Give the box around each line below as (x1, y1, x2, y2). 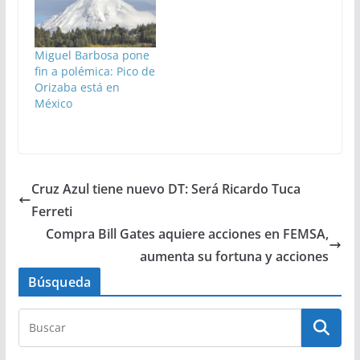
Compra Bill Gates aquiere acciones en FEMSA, (46, 224, 329, 243)
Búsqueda (27, 272, 91, 291)
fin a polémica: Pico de (34, 63, 155, 79)
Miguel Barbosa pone (34, 47, 149, 63)
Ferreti (31, 202, 72, 220)
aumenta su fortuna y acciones (140, 247, 329, 265)
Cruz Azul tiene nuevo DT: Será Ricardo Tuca (31, 179, 301, 198)
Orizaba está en (34, 79, 120, 95)
